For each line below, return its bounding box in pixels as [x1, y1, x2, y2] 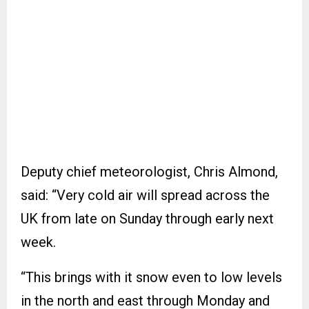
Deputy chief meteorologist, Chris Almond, [21, 163, 278, 180]
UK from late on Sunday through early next [21, 210, 274, 227]
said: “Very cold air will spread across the [21, 186, 270, 203]
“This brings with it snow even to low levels [21, 268, 282, 286]
